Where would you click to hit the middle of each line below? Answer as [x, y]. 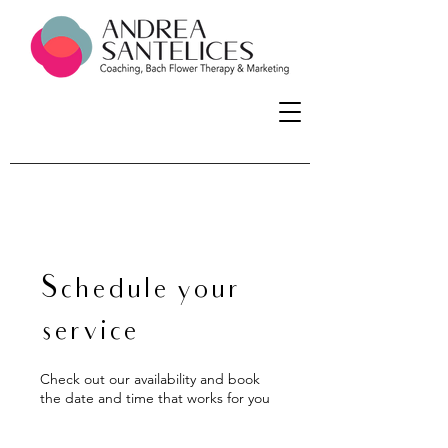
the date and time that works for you [155, 398]
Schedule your [140, 290]
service [89, 332]
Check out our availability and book [150, 379]
